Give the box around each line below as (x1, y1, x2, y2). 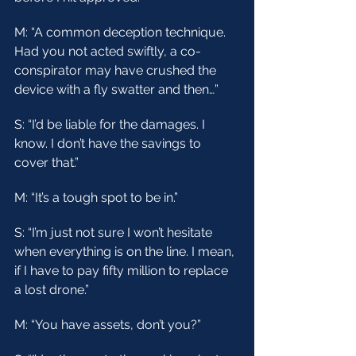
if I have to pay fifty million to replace (14, 263, 231, 278)
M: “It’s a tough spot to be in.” (14, 190, 178, 205)
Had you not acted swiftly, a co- (14, 44, 201, 59)
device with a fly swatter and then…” (14, 82, 219, 97)
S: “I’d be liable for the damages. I (14, 117, 208, 132)
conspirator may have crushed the (14, 63, 219, 78)
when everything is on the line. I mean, (14, 244, 238, 259)
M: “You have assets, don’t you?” (14, 317, 201, 332)
